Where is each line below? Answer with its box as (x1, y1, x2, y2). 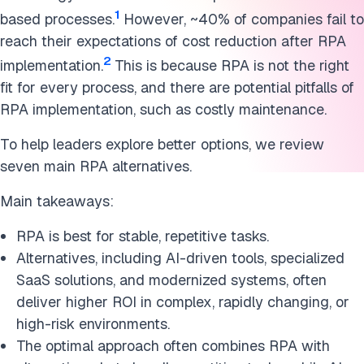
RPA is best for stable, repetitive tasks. (16, 227, 269, 245)
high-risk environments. (16, 314, 170, 333)
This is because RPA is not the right (115, 56, 349, 75)
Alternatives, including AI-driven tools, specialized (16, 249, 344, 267)
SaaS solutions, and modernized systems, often (16, 271, 327, 289)
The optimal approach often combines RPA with (16, 336, 330, 355)
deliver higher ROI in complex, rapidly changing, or (16, 292, 349, 311)
